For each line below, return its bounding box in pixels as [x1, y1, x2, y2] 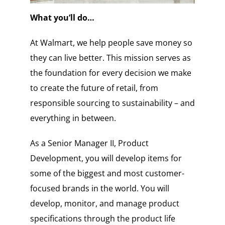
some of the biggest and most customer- [30, 168, 184, 179]
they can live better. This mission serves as [30, 52, 191, 64]
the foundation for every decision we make [30, 67, 191, 79]
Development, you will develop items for [30, 153, 182, 164]
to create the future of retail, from [30, 82, 158, 94]
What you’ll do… [30, 12, 94, 24]
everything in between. [30, 113, 116, 124]
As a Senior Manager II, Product [30, 138, 149, 149]
